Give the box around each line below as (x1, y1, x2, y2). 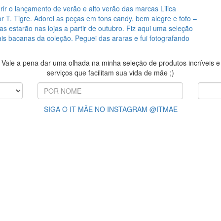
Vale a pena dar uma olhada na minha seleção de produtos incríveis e (1, 58, 220, 68)
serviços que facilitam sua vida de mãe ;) (47, 68, 174, 77)
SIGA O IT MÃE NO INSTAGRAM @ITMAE (43, 104, 178, 114)
